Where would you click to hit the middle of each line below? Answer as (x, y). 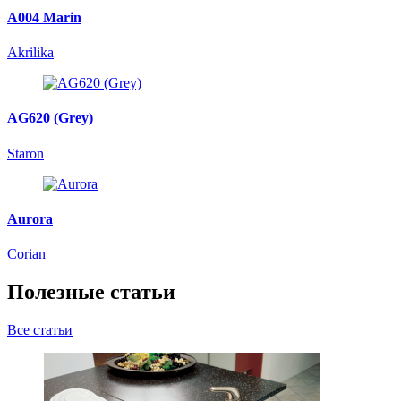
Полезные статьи (91, 292)
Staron (26, 153)
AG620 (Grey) (50, 118)
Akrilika (30, 53)
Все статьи (40, 330)
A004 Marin (44, 17)
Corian (26, 254)
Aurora (30, 218)
